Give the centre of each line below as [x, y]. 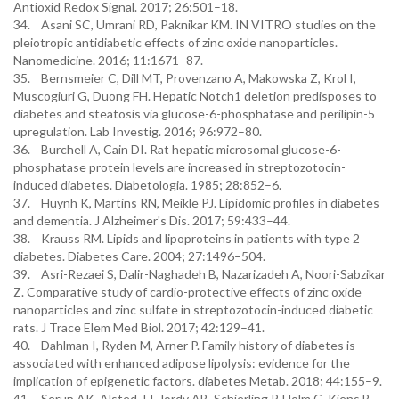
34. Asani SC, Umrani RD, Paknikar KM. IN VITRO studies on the [195, 24]
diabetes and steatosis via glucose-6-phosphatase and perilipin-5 [194, 114]
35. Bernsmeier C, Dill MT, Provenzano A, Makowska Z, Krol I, [185, 78]
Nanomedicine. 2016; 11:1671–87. [108, 60]
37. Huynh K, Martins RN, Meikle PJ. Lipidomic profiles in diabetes [196, 203]
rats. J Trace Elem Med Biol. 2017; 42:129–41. [139, 327]
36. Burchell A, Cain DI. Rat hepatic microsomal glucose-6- [177, 149]
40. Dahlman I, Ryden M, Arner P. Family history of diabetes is [184, 345]
